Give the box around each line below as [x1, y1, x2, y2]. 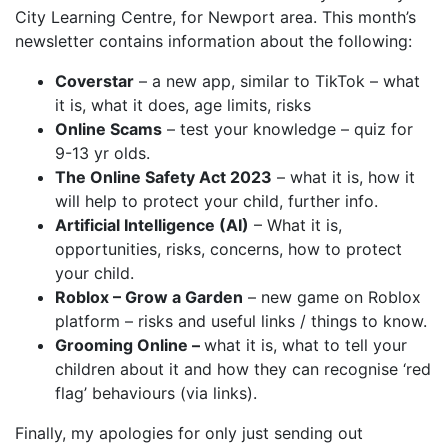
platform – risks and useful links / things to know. [55, 311, 427, 331]
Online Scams [55, 119, 162, 139]
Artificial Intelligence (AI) [55, 215, 249, 235]
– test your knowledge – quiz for [162, 119, 413, 139]
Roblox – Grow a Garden [55, 287, 243, 307]
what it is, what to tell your [204, 335, 407, 355]
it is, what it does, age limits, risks [55, 95, 311, 115]
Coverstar [55, 71, 134, 91]
